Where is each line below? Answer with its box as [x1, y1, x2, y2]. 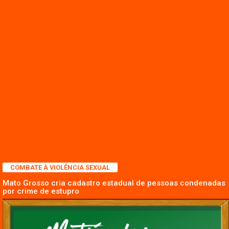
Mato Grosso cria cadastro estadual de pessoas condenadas [3, 178, 225, 188]
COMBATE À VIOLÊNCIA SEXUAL [10, 163, 110, 171]
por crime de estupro [3, 186, 79, 196]
